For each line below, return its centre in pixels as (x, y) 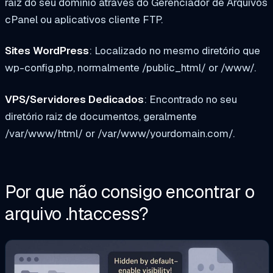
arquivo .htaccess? (77, 214)
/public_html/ (174, 68)
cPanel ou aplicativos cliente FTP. (84, 19)
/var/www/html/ (44, 134)
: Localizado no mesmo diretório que (175, 51)
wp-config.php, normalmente (73, 68)
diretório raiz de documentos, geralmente (101, 117)
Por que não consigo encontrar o (130, 192)
